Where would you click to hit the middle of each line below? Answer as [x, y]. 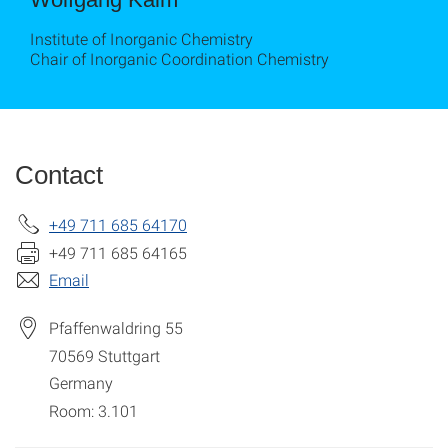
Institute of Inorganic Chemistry [141, 38]
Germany [81, 383]
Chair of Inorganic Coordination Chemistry [179, 58]
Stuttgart [129, 356]
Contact [59, 175]
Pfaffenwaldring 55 [116, 328]
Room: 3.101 [93, 411]
